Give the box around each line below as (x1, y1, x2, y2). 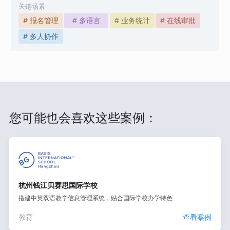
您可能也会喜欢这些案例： (9, 110, 157, 126)
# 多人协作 (23, 31, 59, 41)
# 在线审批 (160, 16, 196, 25)
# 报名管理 (23, 16, 59, 25)
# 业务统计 (114, 16, 150, 25)
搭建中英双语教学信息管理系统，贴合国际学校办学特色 (18, 194, 172, 202)
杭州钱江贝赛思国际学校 (18, 181, 98, 190)
